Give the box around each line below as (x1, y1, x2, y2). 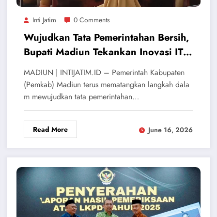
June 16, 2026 (148, 124, 193, 135)
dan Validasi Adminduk (23, 60, 129, 74)
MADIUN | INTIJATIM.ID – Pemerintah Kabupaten (23, 67, 185, 78)
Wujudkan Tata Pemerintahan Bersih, (23, 31, 189, 45)
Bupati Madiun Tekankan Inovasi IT (23, 45, 183, 60)
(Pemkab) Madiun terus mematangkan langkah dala (23, 79, 189, 91)
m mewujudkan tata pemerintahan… (23, 91, 139, 103)
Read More (32, 124, 68, 135)
